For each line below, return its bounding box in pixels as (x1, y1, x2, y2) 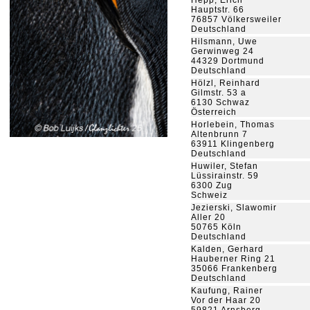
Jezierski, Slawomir (191, 203, 277, 212)
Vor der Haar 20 (191, 295, 261, 305)
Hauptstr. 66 (191, 5, 244, 15)
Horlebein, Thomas (191, 120, 275, 129)
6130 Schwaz (191, 98, 250, 107)
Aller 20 (191, 212, 226, 222)
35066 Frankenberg (191, 264, 277, 273)
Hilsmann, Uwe (191, 37, 257, 46)
